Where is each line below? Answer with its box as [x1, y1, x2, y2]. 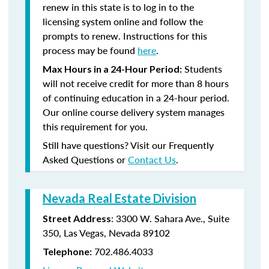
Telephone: [43, 246, 92, 257]
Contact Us [128, 153, 176, 166]
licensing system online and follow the [43, 14, 203, 28]
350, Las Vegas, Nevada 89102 [43, 226, 170, 240]
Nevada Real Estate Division [43, 191, 196, 205]
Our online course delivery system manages [43, 105, 225, 119]
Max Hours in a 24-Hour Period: [43, 63, 182, 74]
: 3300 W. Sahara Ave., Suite [111, 211, 229, 225]
